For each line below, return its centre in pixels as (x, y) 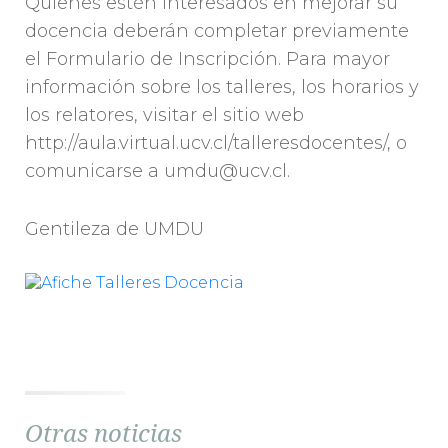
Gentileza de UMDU (114, 229)
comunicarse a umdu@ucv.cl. (157, 171)
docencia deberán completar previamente (217, 31)
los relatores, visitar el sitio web (164, 115)
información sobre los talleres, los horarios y (222, 87)
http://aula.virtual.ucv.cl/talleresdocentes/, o (216, 143)
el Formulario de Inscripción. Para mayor (207, 59)
